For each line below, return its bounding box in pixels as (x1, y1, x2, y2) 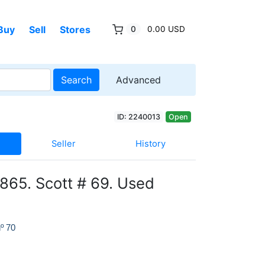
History (135, 138, 166, 149)
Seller (51, 138, 76, 149)
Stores (59, 23, 91, 35)
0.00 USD (147, 24, 185, 34)
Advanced (116, 73, 161, 86)
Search (61, 73, 92, 86)
